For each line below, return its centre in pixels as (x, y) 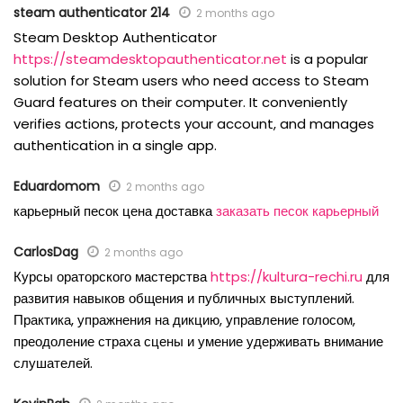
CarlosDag (46, 252)
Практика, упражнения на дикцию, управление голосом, (184, 320)
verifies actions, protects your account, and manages (194, 124)
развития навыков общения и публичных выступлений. (184, 299)
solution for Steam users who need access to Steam (191, 81)
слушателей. (53, 363)
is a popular (327, 59)
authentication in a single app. (115, 146)
